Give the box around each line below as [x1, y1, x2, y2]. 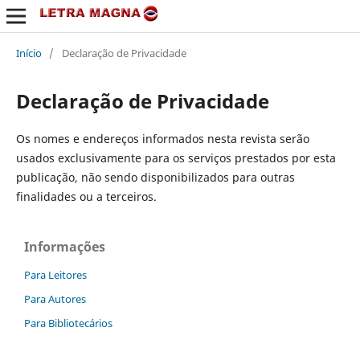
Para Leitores [24, 267, 87, 282]
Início [15, 45, 42, 60]
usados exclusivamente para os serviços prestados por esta [15, 149, 336, 166]
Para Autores [24, 291, 86, 306]
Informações [24, 237, 105, 256]
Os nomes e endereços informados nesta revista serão [15, 130, 309, 146]
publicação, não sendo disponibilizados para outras [15, 169, 295, 185]
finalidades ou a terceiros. [15, 188, 157, 204]
